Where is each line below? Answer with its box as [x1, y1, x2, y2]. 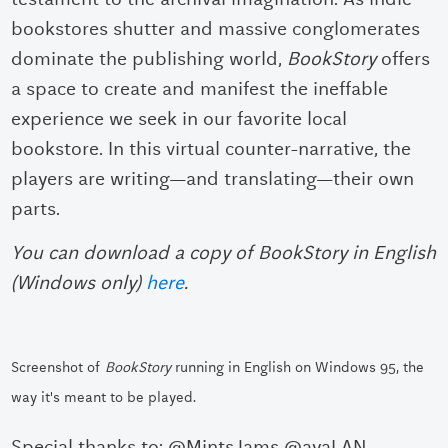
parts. [11, 197, 66, 221]
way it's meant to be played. [11, 387, 197, 406]
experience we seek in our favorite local [11, 107, 348, 131]
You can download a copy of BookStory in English [11, 241, 437, 265]
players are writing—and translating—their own [11, 167, 415, 191]
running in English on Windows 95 [171, 357, 397, 376]
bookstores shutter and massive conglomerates [11, 17, 421, 41]
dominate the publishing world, [11, 47, 288, 71]
